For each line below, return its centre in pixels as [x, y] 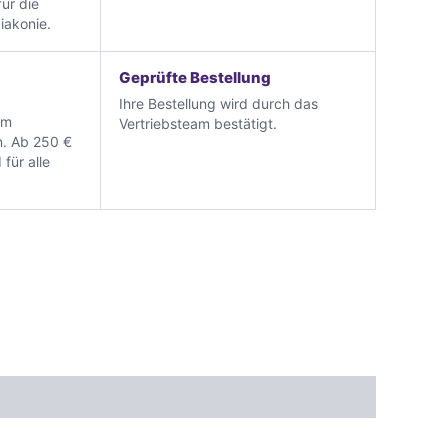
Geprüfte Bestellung [194, 77]
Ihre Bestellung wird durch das [218, 103]
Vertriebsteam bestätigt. [197, 123]
